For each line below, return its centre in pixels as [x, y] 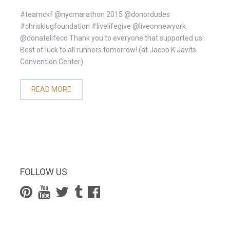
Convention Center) [52, 62]
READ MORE [51, 89]
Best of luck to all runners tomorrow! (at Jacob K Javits [108, 50]
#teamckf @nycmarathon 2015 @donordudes [95, 14]
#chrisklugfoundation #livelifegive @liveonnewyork [103, 26]
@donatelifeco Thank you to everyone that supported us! [112, 38]
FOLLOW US [44, 172]
